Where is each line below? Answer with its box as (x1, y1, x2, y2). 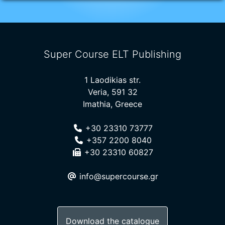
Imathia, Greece (83, 99, 142, 109)
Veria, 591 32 (87, 87, 138, 97)
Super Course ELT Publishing (44, 48, 181, 61)
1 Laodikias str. (84, 75, 141, 85)
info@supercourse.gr (77, 171, 158, 182)
